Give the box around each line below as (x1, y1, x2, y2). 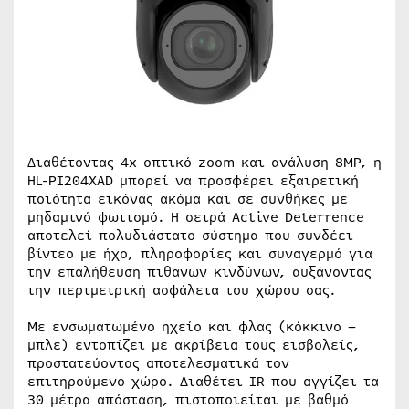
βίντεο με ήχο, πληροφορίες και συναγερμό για (27, 244, 372, 264)
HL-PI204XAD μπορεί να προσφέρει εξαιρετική (27, 171, 359, 191)
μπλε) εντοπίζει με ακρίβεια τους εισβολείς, (27, 335, 360, 355)
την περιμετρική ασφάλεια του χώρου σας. (27, 280, 336, 300)
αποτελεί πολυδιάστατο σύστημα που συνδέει (27, 225, 353, 246)
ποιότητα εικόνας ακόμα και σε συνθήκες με (27, 189, 348, 209)
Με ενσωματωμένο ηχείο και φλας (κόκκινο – (27, 317, 356, 337)
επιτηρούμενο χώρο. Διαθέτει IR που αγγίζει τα (27, 372, 379, 392)
